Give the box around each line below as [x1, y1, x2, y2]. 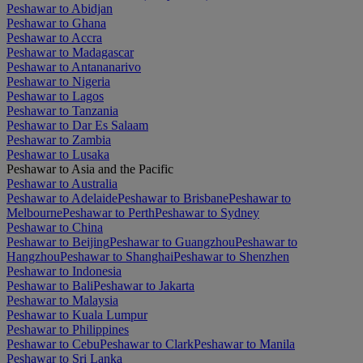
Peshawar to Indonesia [6, 264, 122, 279]
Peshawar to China [6, 220, 103, 235]
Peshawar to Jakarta [93, 279, 194, 293]
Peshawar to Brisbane [117, 191, 228, 206]
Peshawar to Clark [100, 337, 194, 352]
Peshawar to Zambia [6, 133, 111, 147]
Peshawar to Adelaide [6, 191, 117, 206]
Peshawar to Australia [6, 177, 117, 191]
